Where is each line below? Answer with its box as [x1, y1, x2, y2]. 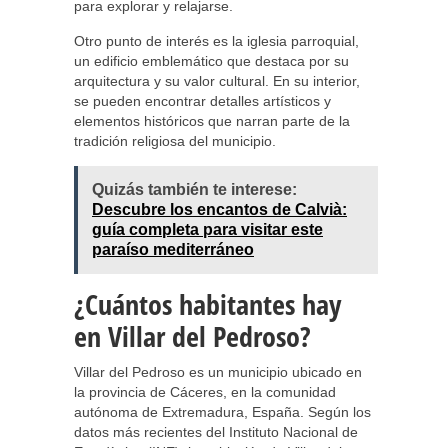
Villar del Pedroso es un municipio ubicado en [74, 364, 362, 380]
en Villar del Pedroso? [74, 317, 311, 355]
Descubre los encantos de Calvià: [92, 201, 347, 218]
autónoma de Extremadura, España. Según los [74, 404, 371, 420]
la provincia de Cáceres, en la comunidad [74, 384, 336, 400]
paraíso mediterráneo [92, 241, 254, 258]
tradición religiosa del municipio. [74, 133, 276, 149]
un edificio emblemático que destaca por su [74, 53, 349, 69]
